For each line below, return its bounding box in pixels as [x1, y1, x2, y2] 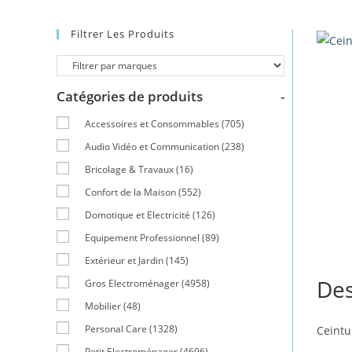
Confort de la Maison [85, 185, 176, 199]
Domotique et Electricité [85, 208, 190, 222]
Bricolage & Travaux [85, 163, 174, 176]
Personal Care [85, 322, 147, 335]
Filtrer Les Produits [71, 27, 174, 41]
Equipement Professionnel [85, 231, 200, 244]
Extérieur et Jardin [85, 254, 163, 267]
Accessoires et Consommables [85, 117, 219, 130]
